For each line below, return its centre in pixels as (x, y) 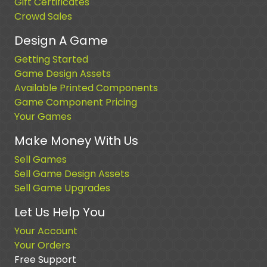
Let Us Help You (60, 212)
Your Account (46, 231)
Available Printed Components (86, 88)
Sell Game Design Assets (72, 173)
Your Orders (42, 245)
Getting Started (51, 59)
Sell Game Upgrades (62, 188)
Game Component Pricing (76, 102)
